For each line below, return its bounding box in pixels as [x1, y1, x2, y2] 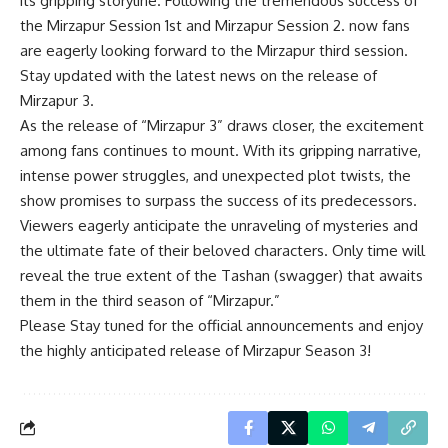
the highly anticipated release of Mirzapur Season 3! [20, 340, 371, 360]
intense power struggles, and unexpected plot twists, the [20, 165, 411, 185]
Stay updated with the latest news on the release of [20, 65, 377, 85]
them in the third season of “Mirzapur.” [20, 290, 280, 310]
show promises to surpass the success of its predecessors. [20, 190, 417, 210]
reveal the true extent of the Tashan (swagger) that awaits [20, 265, 423, 285]
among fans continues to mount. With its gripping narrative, [20, 140, 421, 160]
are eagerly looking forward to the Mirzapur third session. [20, 40, 408, 60]
